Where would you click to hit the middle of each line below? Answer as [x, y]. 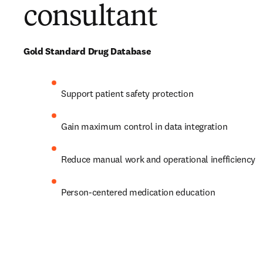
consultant [90, 18]
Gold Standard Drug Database [87, 51]
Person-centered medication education [138, 192]
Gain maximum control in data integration [145, 126]
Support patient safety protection [129, 93]
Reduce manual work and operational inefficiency [158, 159]
